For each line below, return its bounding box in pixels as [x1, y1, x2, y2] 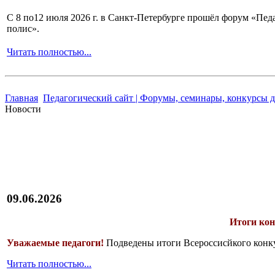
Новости [5, 103, 41, 114]
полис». [7, 23, 39, 34]
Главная [5, 92, 38, 103]
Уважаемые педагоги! [7, 238, 104, 249]
